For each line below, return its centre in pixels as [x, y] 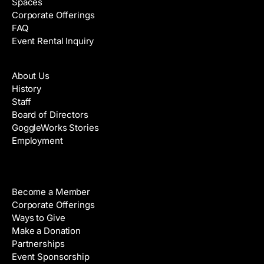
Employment [37, 140]
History [27, 88]
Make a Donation [46, 230]
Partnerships [38, 243]
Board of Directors [50, 114]
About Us [31, 75]
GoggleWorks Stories [55, 127]
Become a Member [51, 192]
